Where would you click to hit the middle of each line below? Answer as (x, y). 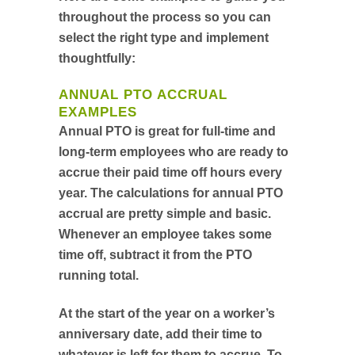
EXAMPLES (98, 112)
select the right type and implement (164, 38)
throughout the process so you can (165, 17)
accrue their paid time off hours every (170, 172)
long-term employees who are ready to (174, 152)
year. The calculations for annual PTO (171, 193)
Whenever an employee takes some (165, 234)
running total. (99, 275)
